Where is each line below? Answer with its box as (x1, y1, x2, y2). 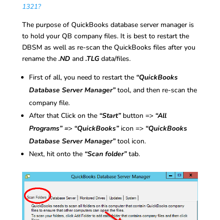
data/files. (99, 54, 131, 64)
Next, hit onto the (28, 149, 84, 159)
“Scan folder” (84, 149, 127, 159)
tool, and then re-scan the (115, 85, 197, 95)
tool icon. (115, 137, 146, 146)
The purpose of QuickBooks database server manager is (22, 20, 194, 30)
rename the (22, 54, 58, 64)
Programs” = (28, 124, 68, 134)
